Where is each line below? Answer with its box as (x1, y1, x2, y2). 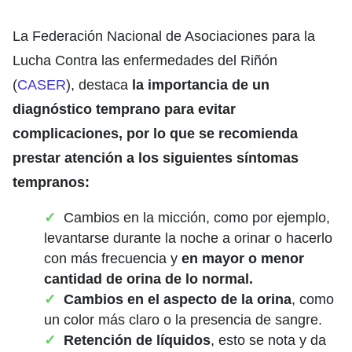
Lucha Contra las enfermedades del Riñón (13, 53, 277, 69)
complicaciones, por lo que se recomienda (13, 126, 298, 142)
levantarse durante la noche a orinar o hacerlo (44, 230, 332, 247)
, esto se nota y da (211, 332, 326, 349)
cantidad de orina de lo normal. (44, 271, 253, 288)
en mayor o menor (181, 251, 304, 267)
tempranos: (13, 174, 90, 191)
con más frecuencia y (44, 251, 181, 267)
